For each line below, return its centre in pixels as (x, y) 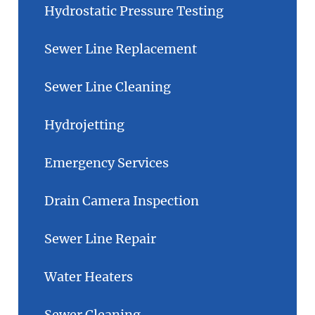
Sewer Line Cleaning (108, 86)
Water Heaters (89, 276)
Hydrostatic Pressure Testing (134, 11)
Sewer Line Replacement (121, 49)
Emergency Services (107, 162)
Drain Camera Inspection (122, 200)
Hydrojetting (84, 124)
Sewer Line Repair (100, 238)
